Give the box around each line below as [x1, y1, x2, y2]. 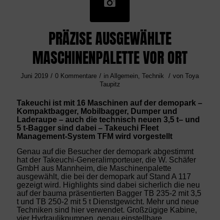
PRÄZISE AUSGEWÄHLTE [48, 27, 171, 50]
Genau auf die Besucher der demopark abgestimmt [16, 147, 193, 156]
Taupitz [99, 80, 120, 88]
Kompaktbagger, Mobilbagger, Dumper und [16, 107, 177, 116]
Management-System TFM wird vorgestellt [16, 132, 172, 141]
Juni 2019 [21, 72, 49, 80]
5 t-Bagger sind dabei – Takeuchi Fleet [16, 124, 159, 133]
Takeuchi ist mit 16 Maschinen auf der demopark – [16, 99, 202, 108]
